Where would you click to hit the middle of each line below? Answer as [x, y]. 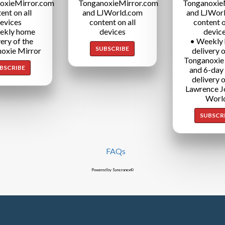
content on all [112, 22]
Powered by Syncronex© [113, 170]
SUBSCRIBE [113, 48]
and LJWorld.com [112, 12]
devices [112, 31]
